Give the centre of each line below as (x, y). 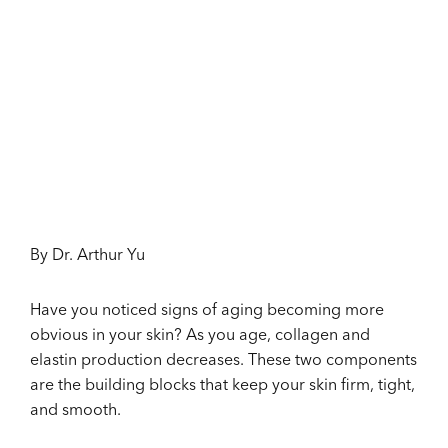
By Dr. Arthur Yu (87, 256)
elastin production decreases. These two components (223, 361)
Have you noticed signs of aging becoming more (207, 311)
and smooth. (77, 411)
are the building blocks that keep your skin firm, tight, (222, 386)
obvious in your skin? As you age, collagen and (200, 336)
